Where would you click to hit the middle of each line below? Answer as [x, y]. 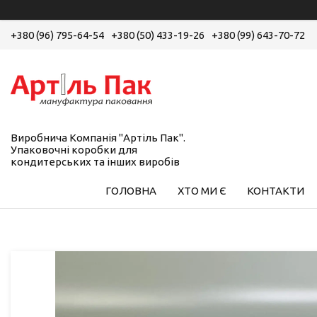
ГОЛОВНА [131, 190]
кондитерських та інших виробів [95, 161]
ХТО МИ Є [201, 190]
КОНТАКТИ [275, 190]
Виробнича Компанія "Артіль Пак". [98, 137]
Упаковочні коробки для [74, 149]
